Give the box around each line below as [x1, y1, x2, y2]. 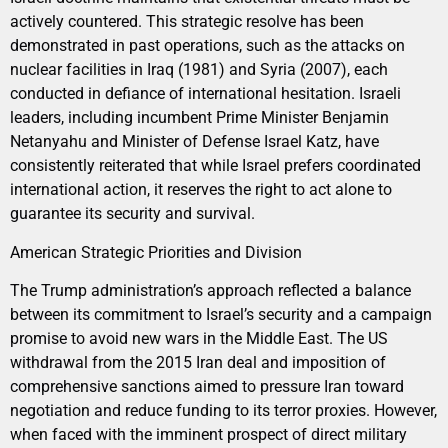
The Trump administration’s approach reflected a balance [10, 281, 411, 301]
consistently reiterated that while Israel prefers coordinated [10, 156, 421, 176]
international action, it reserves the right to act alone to [10, 180, 392, 200]
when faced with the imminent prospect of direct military [10, 425, 407, 445]
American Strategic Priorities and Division [10, 242, 302, 262]
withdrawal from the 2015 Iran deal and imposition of [10, 353, 386, 373]
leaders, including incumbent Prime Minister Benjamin [10, 108, 389, 128]
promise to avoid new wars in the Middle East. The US [10, 329, 388, 349]
